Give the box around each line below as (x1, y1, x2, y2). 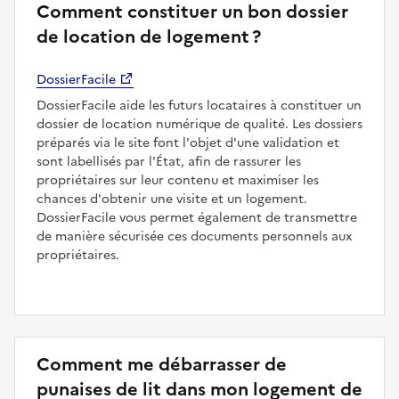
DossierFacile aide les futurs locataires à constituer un (37, 95, 362, 115)
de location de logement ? (37, 22, 261, 50)
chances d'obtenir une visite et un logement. (37, 189, 307, 208)
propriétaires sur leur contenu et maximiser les (37, 170, 319, 190)
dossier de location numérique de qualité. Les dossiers (37, 114, 362, 134)
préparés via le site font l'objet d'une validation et (37, 133, 339, 152)
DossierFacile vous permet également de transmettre (37, 208, 357, 227)
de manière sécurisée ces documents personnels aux (37, 226, 352, 246)
